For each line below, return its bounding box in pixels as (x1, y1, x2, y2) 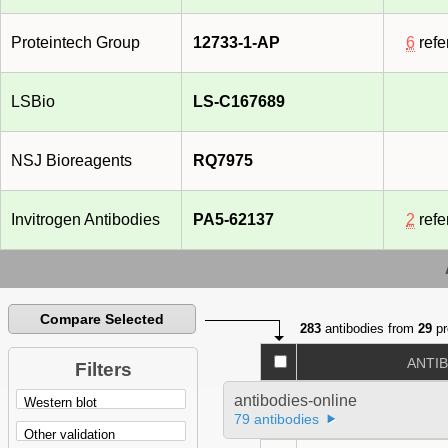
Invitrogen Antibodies (11, 211, 160, 229)
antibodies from (321, 321, 419, 337)
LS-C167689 (193, 93, 285, 111)
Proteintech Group (11, 34, 140, 52)
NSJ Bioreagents (11, 152, 132, 170)
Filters (74, 359, 132, 381)
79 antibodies (233, 411, 319, 428)
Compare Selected (40, 311, 165, 328)
